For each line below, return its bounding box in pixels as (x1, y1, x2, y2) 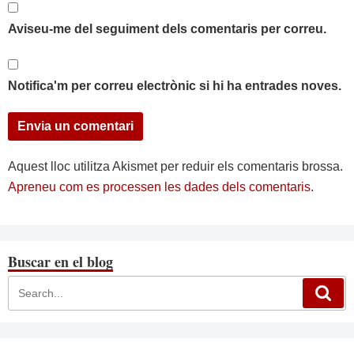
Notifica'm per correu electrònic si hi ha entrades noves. (8, 79, 341, 92)
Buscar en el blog (8, 251, 113, 272)
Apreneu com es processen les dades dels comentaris (8, 180, 311, 194)
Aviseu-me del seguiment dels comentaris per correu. (8, 22, 326, 36)
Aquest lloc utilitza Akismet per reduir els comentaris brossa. (8, 160, 343, 173)
